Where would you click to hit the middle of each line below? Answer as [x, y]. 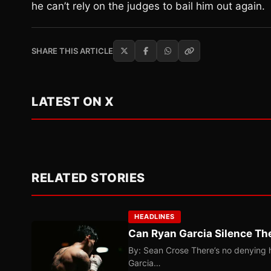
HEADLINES [155, 217]
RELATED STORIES [88, 178]
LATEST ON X [73, 102]
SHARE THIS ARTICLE [72, 51]
